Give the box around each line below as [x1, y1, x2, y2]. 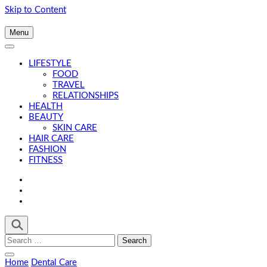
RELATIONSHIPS [52, 91, 119, 100]
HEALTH [29, 102, 63, 111]
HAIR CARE [29, 134, 74, 143]
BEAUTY [29, 113, 63, 122]
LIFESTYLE [29, 59, 72, 68]
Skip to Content [5, 5, 66, 14]
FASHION [29, 145, 66, 154]
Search [4, 234, 30, 243]
